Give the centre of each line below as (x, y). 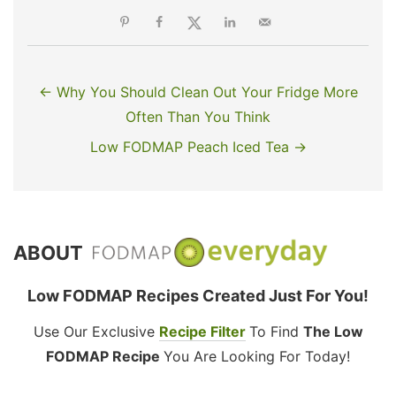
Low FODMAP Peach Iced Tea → (198, 146)
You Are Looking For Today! (257, 356)
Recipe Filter (202, 331)
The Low (333, 331)
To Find (276, 331)
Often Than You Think (198, 116)
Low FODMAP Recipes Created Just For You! (198, 295)
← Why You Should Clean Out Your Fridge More (198, 91)
